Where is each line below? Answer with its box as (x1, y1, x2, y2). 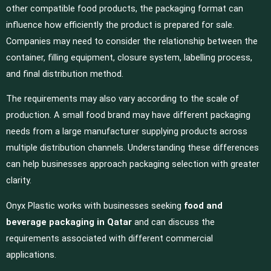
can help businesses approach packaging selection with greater (6, 158, 260, 170)
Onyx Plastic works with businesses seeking (6, 200, 184, 211)
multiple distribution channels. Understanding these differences (6, 142, 259, 154)
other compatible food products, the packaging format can (6, 2, 243, 14)
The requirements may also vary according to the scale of (6, 93, 239, 105)
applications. (6, 249, 56, 260)
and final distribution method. (6, 68, 123, 79)
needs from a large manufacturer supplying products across (6, 126, 247, 137)
